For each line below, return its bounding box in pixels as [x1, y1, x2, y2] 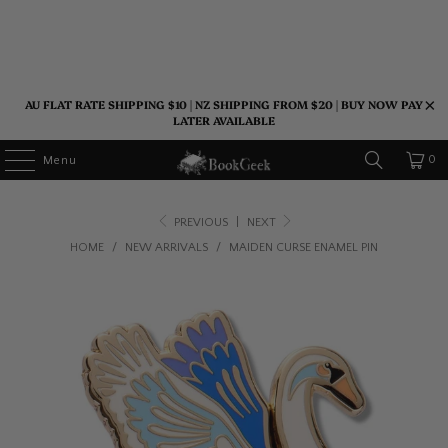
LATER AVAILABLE [173, 113, 275, 128]
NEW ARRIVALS [125, 241, 208, 254]
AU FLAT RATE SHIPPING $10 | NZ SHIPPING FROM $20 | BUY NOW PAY [25, 97, 423, 112]
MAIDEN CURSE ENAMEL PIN [229, 241, 378, 254]
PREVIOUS [171, 216, 229, 229]
